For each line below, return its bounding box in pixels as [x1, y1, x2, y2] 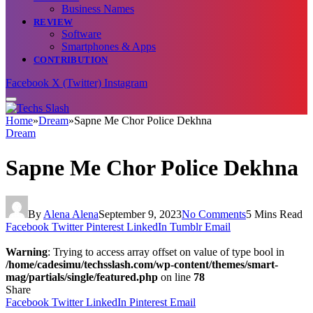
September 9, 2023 [99, 208, 182, 220]
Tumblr [170, 220, 202, 233]
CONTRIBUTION [34, 54, 108, 66]
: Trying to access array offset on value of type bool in [48, 245, 284, 258]
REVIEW [34, 17, 73, 28]
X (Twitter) [52, 77, 101, 89]
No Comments [182, 208, 246, 220]
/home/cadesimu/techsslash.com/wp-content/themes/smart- [6, 258, 278, 270]
